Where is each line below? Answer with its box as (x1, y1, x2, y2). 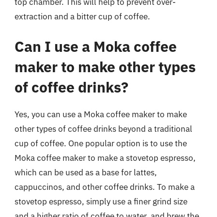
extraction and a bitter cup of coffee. (15, 11, 150, 22)
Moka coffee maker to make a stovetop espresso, (15, 152, 196, 163)
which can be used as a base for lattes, (15, 167, 157, 178)
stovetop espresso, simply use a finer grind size (15, 196, 187, 207)
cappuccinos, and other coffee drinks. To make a (15, 181, 195, 192)
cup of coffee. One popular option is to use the (15, 138, 187, 149)
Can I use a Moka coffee (15, 36, 177, 56)
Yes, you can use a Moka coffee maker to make (15, 108, 187, 120)
